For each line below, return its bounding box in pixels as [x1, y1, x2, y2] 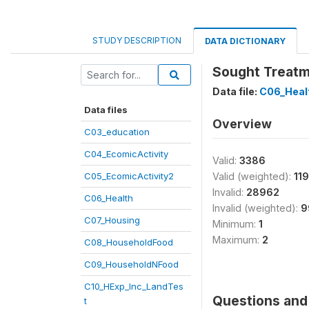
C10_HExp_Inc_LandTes [84, 281, 183, 292]
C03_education [84, 126, 150, 137]
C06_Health [84, 192, 133, 203]
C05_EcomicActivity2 [84, 170, 174, 181]
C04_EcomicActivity [84, 148, 168, 159]
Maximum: [212, 234, 262, 246]
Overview [212, 117, 272, 131]
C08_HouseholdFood [84, 237, 173, 248]
